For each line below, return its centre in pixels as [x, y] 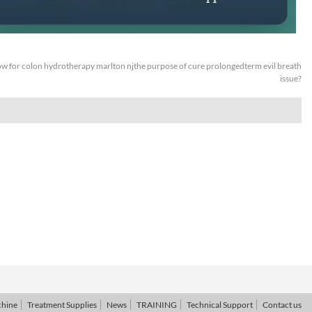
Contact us [282, 304]
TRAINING [157, 304]
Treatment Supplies [62, 304]
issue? [291, 78]
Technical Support [220, 304]
